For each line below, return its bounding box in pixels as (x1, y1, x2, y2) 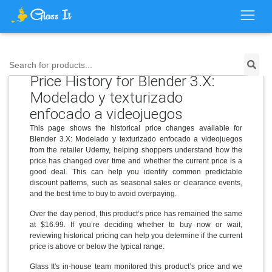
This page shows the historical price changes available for (29, 123, 243, 132)
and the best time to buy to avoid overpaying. (29, 189, 177, 198)
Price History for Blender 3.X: (29, 71, 215, 90)
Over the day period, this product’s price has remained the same (29, 209, 243, 218)
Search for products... (9, 61, 92, 70)
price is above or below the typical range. (29, 242, 165, 251)
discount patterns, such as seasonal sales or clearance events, (29, 178, 243, 187)
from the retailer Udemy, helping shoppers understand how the (29, 145, 243, 154)
